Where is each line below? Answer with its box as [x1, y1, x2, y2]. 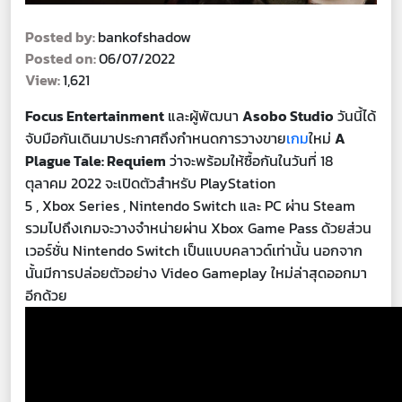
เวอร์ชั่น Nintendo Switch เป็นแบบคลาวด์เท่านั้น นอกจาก [25, 240, 363, 262]
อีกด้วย [25, 284, 67, 307]
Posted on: [25, 48, 99, 70]
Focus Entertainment [25, 105, 164, 127]
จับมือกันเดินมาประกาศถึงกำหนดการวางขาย [25, 127, 286, 150]
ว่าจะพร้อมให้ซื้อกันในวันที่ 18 [166, 150, 333, 172]
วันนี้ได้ [334, 105, 376, 127]
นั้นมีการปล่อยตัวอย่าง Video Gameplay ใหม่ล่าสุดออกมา [25, 262, 367, 284]
